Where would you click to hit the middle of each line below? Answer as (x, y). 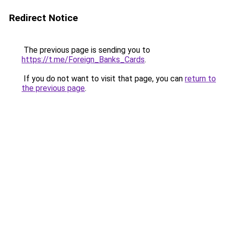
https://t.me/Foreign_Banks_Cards (83, 60)
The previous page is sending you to (86, 50)
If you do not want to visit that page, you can (103, 79)
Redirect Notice (43, 18)
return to (200, 79)
